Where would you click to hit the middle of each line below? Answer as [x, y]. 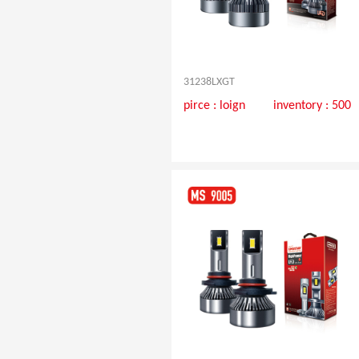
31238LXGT [209, 82]
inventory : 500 [313, 105]
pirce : [201, 105]
